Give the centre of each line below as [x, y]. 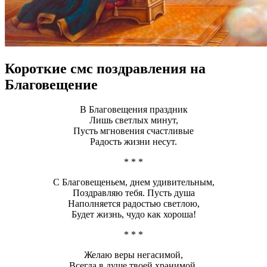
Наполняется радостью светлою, [133, 204]
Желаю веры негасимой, [133, 255]
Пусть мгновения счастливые [133, 131]
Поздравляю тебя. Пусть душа [133, 193]
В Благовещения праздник [133, 110]
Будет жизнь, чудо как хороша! [133, 215]
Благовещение [51, 84]
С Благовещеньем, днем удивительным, [133, 182]
